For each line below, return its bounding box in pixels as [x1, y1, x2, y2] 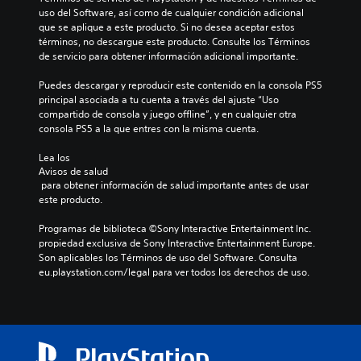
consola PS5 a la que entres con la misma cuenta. [39, 121, 259, 135]
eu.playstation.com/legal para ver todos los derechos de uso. [39, 264, 309, 279]
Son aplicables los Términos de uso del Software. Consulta [39, 250, 297, 264]
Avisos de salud [39, 164, 108, 178]
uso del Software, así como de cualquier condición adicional [39, 5, 304, 19]
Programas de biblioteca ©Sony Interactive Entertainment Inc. [39, 221, 311, 235]
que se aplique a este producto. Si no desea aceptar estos [39, 19, 295, 34]
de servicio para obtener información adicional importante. [39, 48, 298, 63]
